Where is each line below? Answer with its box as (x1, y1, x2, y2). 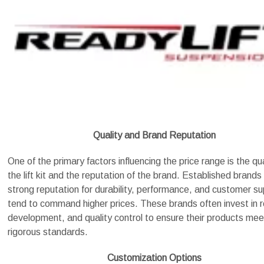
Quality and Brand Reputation (93, 130, 216, 140)
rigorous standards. (8, 227, 88, 237)
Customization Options (107, 253, 202, 263)
